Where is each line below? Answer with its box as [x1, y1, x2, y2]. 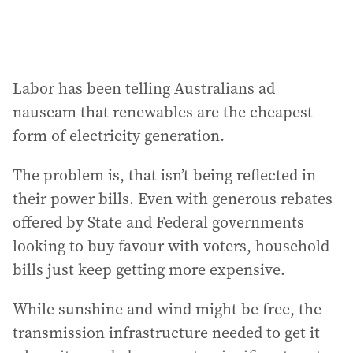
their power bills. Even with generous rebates [13, 188, 333, 210]
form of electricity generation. [13, 124, 225, 147]
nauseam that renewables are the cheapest [13, 101, 313, 123]
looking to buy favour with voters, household [13, 235, 329, 257]
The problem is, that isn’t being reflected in [13, 164, 316, 186]
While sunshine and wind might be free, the [13, 298, 321, 320]
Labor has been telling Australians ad [13, 77, 275, 99]
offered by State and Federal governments [13, 211, 304, 233]
